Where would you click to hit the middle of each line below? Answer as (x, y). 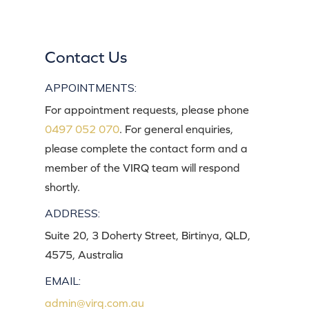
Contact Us (86, 57)
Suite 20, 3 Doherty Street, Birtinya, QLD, (148, 235)
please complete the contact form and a (146, 148)
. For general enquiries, (176, 129)
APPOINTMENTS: (91, 87)
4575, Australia (84, 254)
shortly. (62, 187)
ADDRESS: (72, 213)
